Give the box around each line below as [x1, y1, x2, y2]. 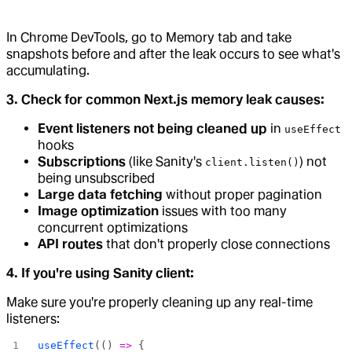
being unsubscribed [38, 170, 155, 186]
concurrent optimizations [38, 220, 188, 236]
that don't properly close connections [103, 236, 330, 252]
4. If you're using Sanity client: [6, 266, 194, 281]
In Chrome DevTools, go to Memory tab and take [6, 30, 291, 46]
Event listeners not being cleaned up [38, 121, 267, 137]
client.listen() [205, 156, 299, 169]
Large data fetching [38, 187, 163, 203]
